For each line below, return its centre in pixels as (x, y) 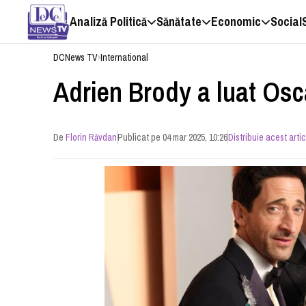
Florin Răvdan (92, 137)
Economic (236, 22)
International (125, 57)
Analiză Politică (109, 22)
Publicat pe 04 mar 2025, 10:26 (173, 137)
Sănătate (179, 22)
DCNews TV (76, 57)
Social (287, 22)
